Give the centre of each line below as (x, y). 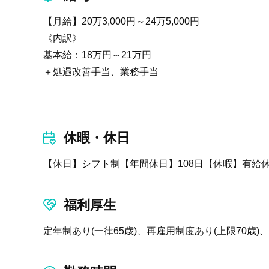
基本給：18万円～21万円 (97, 55)
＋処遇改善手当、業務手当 (101, 72)
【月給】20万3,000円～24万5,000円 (121, 21)
